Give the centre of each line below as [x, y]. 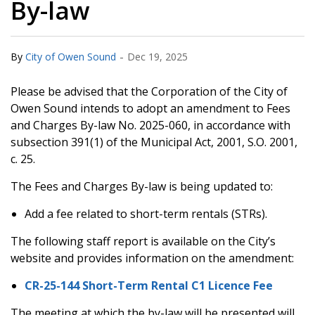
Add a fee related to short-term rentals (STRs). [146, 214]
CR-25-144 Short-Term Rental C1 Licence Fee [149, 285]
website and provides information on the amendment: [152, 258]
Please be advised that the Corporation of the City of [149, 91]
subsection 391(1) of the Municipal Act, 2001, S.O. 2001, [154, 142]
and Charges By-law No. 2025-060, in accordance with [150, 125]
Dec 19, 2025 [157, 57]
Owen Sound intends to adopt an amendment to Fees [150, 108]
